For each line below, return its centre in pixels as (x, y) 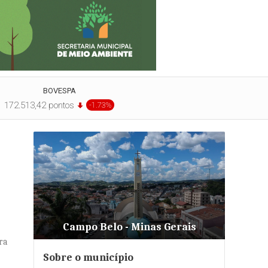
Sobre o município (88, 258)
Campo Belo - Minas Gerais (129, 227)
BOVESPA (59, 91)
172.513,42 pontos (39, 105)
